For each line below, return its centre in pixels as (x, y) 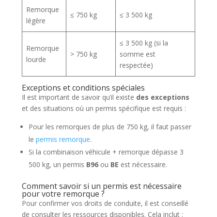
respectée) (136, 65)
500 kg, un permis (57, 164)
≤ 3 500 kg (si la (144, 43)
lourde (36, 59)
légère (36, 21)
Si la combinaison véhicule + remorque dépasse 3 (106, 152)
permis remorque (63, 139)
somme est (138, 54)
